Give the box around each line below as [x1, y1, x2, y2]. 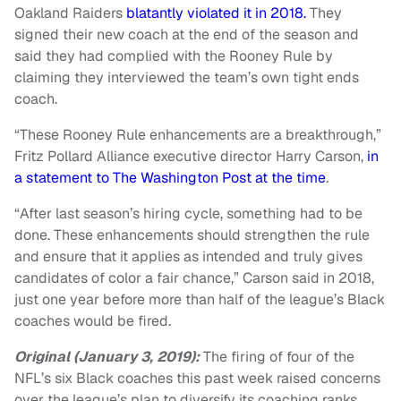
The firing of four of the [200, 347, 354, 367]
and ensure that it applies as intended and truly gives [14, 247, 363, 267]
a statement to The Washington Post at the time [14, 168, 326, 188]
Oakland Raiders [14, 4, 126, 23]
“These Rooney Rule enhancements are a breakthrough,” [14, 125, 381, 145]
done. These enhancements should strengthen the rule [14, 226, 370, 245]
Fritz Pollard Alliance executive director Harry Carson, [14, 147, 367, 166]
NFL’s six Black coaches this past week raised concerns [14, 369, 380, 388]
